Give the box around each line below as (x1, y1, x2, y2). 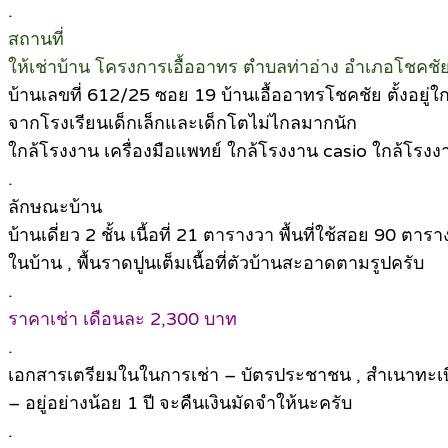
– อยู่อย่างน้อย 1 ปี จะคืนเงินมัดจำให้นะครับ (8, 391, 352, 414)
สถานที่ (8, 27, 64, 50)
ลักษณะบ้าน (8, 195, 102, 218)
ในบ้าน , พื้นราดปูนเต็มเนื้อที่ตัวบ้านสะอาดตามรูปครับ (8, 251, 424, 274)
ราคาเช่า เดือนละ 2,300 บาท (8, 307, 237, 330)
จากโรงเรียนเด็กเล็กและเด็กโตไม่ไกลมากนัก (8, 111, 357, 134)
